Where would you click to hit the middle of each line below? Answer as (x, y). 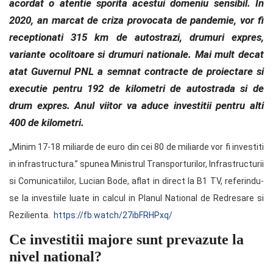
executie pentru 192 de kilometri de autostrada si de (136, 88)
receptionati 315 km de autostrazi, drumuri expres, (136, 37)
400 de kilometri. (47, 122)
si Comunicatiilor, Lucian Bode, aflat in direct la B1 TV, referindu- (136, 181)
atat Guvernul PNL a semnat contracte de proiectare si (136, 71)
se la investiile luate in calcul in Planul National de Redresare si (136, 198)
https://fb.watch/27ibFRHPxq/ (113, 215)
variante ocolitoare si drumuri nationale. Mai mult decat (136, 54)
